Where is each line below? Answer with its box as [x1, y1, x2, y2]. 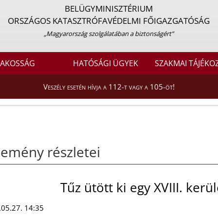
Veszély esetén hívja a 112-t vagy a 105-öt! [43, 82, 175, 92]
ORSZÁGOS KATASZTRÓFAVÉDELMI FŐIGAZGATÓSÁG [8, 15, 210, 26]
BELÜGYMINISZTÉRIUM [65, 3, 153, 14]
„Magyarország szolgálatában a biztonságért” [44, 29, 174, 38]
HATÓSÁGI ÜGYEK [73, 58, 139, 69]
